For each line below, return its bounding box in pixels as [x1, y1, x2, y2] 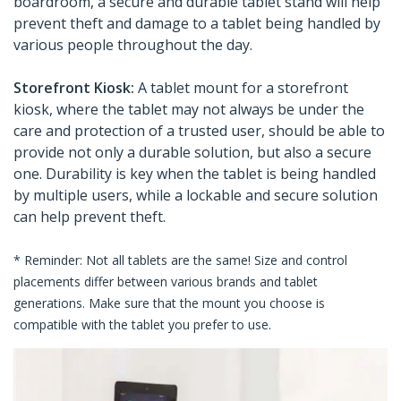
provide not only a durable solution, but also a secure [13, 142, 371, 163]
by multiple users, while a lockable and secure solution [13, 185, 378, 206]
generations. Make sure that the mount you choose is [13, 294, 325, 312]
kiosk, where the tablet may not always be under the [13, 99, 364, 120]
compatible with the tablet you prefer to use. [13, 316, 275, 334]
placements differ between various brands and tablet [13, 273, 318, 291]
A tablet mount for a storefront [138, 78, 348, 98]
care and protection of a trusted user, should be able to [13, 121, 385, 141]
